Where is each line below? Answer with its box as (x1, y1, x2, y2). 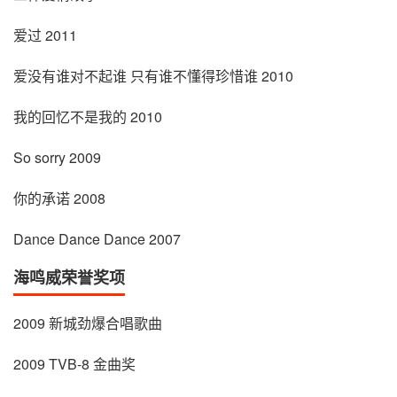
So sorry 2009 (13, 147, 101, 168)
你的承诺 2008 (13, 188, 105, 209)
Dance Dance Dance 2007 (13, 229, 181, 250)
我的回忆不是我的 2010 (13, 106, 162, 128)
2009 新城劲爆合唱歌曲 (13, 313, 162, 334)
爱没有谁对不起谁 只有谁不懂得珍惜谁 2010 (13, 66, 293, 87)
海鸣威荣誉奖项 (13, 266, 125, 290)
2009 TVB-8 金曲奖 (13, 354, 136, 375)
